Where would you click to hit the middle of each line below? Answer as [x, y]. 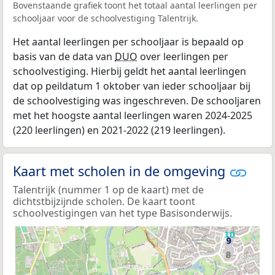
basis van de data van [64, 56]
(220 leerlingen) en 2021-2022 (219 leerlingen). [119, 130]
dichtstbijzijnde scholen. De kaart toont [104, 201]
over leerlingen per [183, 56]
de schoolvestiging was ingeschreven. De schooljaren [137, 100]
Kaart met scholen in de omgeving [121, 171]
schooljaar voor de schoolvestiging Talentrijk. [106, 18]
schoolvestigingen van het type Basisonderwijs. [122, 213]
